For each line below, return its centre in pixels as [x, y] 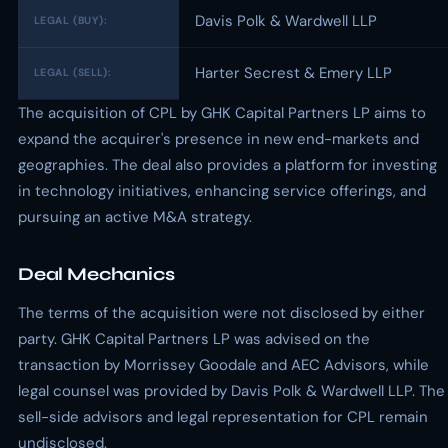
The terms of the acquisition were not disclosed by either [221, 313]
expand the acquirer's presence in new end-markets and [218, 139]
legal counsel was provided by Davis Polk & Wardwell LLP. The [231, 391]
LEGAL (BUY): [70, 20]
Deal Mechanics [96, 274]
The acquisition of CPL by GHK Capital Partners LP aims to [222, 113]
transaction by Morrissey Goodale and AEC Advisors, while [223, 365]
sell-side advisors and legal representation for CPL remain [223, 417]
